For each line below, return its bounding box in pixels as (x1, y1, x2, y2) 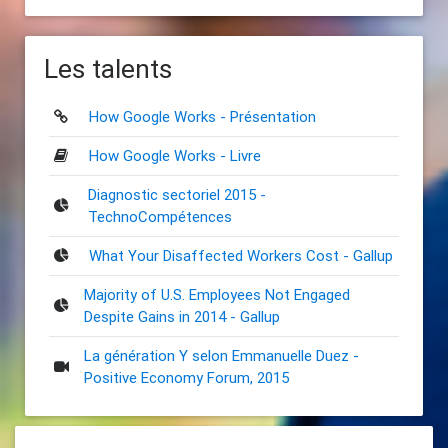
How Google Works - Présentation (88, 106, 316, 126)
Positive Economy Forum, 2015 (83, 367, 289, 387)
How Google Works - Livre (88, 145, 261, 165)
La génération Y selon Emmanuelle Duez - (83, 345, 359, 365)
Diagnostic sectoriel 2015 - (87, 184, 266, 204)
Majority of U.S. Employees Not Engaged (83, 284, 350, 304)
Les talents (43, 52, 172, 85)
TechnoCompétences (87, 206, 232, 226)
